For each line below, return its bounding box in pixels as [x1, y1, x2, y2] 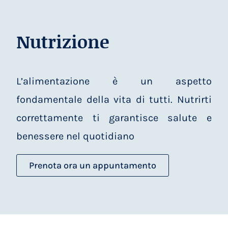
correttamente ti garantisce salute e [16, 111, 212, 124]
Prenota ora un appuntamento [29, 159, 157, 171]
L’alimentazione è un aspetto [16, 75, 212, 87]
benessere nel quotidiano [16, 130, 135, 142]
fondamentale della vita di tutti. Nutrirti [16, 93, 212, 105]
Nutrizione [16, 28, 109, 54]
